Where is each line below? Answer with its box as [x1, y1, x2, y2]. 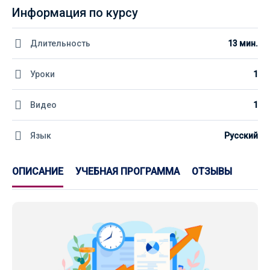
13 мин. [228, 38, 258, 48]
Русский [224, 130, 258, 140]
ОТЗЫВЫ [192, 165, 232, 177]
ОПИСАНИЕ [12, 165, 63, 177]
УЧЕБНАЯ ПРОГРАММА [75, 165, 180, 177]
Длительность [30, 38, 90, 48]
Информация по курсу [12, 5, 138, 20]
